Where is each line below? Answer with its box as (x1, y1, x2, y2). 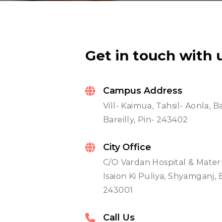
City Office (103, 142, 151, 153)
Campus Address (103, 85, 182, 96)
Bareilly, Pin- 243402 (103, 115, 188, 124)
